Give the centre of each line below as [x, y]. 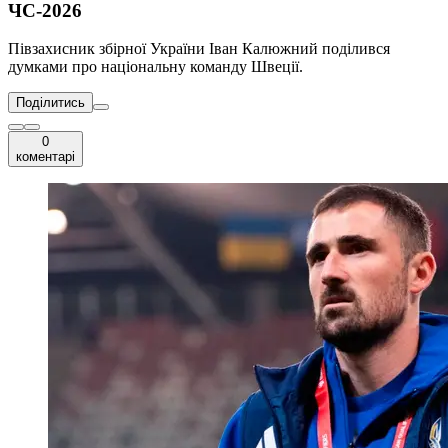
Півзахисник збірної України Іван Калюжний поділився [199, 49]
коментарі [45, 157]
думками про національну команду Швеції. [155, 67]
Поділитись [50, 103]
